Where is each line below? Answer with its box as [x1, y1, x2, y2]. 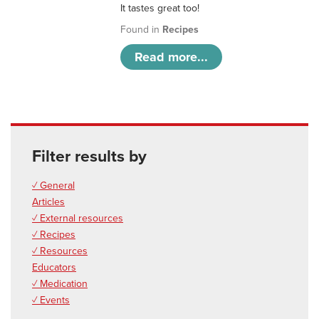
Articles [32, 196, 65, 209]
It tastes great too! [120, 2, 200, 15]
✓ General [32, 179, 75, 192]
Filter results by [32, 147, 147, 167]
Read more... [135, 49, 209, 66]
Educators [32, 261, 76, 274]
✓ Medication [32, 278, 88, 291]
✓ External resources [32, 212, 123, 225]
